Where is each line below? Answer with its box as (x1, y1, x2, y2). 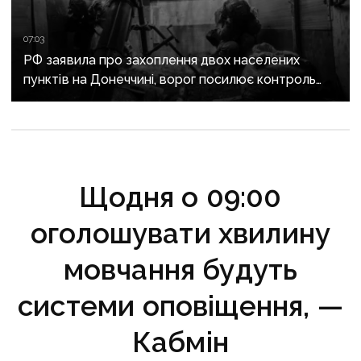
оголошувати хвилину (30, 217, 331, 251)
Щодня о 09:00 (79, 180, 282, 214)
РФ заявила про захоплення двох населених (23, 52, 301, 68)
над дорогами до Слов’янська (23, 91, 208, 107)
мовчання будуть (63, 253, 298, 287)
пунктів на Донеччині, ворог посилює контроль (23, 72, 317, 88)
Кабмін (131, 326, 230, 359)
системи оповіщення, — (18, 289, 343, 323)
